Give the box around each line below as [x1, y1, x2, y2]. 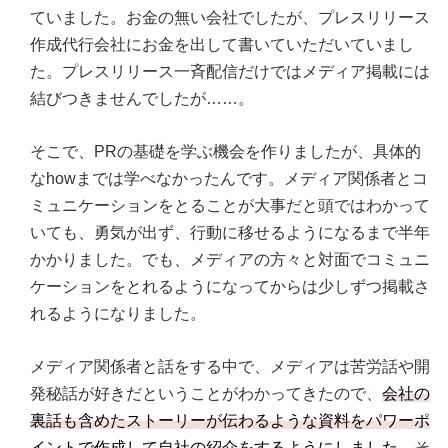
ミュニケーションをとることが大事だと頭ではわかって [30, 197, 430, 215]
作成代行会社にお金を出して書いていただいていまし [30, 36, 414, 54]
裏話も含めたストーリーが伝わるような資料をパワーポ [30, 412, 430, 430]
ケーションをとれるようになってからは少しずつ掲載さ [30, 278, 430, 296]
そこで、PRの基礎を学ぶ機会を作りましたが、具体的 [30, 143, 421, 161]
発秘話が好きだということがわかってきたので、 [30, 385, 382, 403]
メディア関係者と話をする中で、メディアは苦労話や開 [30, 358, 430, 376]
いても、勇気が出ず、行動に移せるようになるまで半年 [30, 224, 430, 242]
